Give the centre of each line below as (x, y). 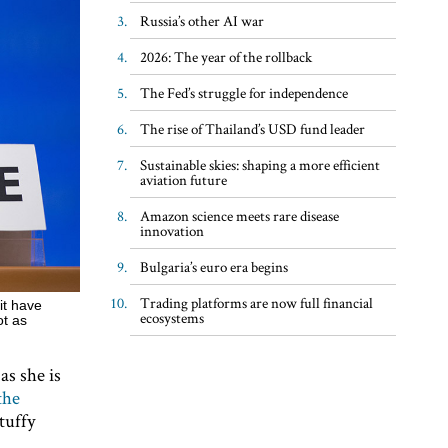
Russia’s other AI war (201, 20)
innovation (171, 230)
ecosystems (171, 317)
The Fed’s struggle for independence (243, 92)
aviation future (183, 179)
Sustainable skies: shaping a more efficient (259, 164)
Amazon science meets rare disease (239, 215)
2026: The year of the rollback (225, 56)
